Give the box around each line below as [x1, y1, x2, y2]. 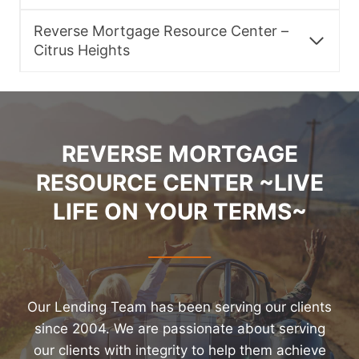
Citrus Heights [34, 42, 130, 59]
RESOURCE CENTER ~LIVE [35, 169, 324, 197]
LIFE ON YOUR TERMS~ [52, 198, 307, 226]
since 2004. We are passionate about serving [34, 321, 325, 337]
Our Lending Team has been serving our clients [27, 299, 332, 316]
